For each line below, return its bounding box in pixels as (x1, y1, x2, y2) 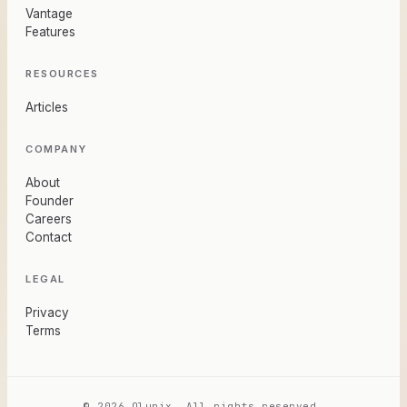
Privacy (25, 305, 69, 321)
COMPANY (25, 143, 87, 156)
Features (25, 25, 75, 40)
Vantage (25, 6, 73, 22)
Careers (25, 212, 72, 227)
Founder (25, 194, 74, 209)
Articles (25, 100, 68, 115)
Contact (25, 230, 72, 245)
